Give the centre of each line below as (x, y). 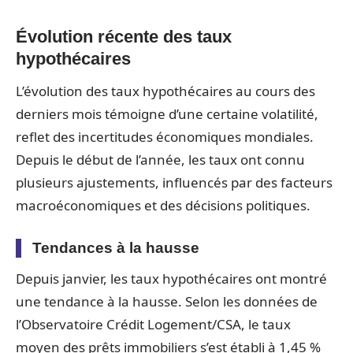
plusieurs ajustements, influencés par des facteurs (174, 182)
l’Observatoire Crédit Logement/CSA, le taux (153, 324)
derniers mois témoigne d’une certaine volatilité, (167, 114)
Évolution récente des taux (124, 37)
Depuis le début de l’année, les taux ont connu (160, 160)
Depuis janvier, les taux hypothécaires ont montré (171, 279)
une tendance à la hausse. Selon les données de (167, 301)
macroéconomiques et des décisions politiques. (163, 205)
